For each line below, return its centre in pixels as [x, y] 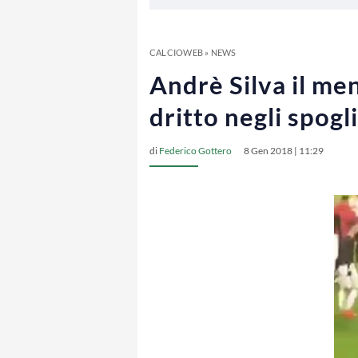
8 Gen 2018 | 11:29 [284, 151]
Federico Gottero [195, 151]
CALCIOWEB [176, 52]
